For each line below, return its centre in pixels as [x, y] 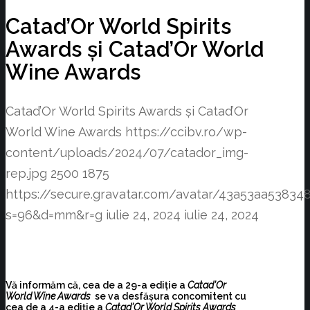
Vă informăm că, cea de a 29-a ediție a [97, 285]
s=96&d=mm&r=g [54, 215]
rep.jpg [26, 174]
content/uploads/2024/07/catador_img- [127, 153]
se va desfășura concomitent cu [170, 296]
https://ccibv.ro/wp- [186, 132]
